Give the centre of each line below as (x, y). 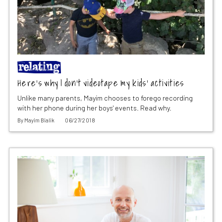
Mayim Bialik (39, 120)
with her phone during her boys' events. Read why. (94, 108)
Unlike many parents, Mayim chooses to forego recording (105, 98)
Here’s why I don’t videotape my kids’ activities (101, 83)
